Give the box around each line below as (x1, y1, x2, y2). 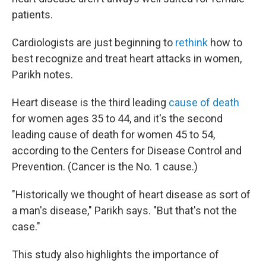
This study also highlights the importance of (12, 248, 219, 261)
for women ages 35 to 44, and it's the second (12, 112, 223, 125)
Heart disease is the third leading (12, 96, 169, 109)
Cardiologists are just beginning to (12, 36, 175, 49)
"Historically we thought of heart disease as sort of (12, 188, 251, 201)
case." (12, 220, 40, 233)
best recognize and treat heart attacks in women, (12, 52, 242, 65)
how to (208, 36, 242, 49)
